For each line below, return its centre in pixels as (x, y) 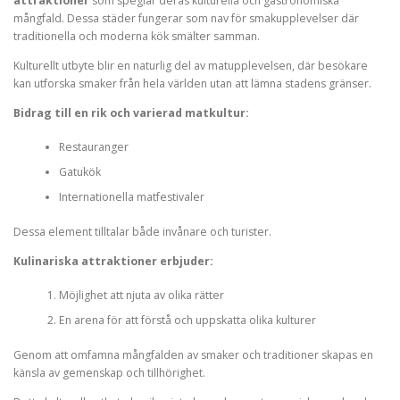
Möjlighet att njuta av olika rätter (141, 296)
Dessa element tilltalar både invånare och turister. (142, 231)
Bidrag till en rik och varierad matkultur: (131, 112)
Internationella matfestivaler (131, 197)
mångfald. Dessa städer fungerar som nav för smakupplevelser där (186, 18)
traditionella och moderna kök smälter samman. (137, 36)
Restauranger (93, 147)
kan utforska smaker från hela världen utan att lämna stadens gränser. (192, 83)
